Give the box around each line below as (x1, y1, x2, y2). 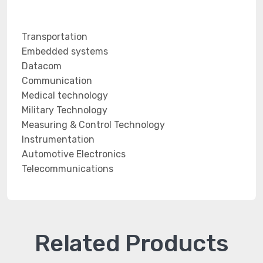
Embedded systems (22, 46, 108, 57)
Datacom (22, 60, 62, 72)
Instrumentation (22, 134, 95, 145)
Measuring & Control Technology (22, 119, 165, 130)
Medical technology (22, 90, 108, 101)
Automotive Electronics (22, 149, 126, 160)
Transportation (22, 31, 87, 42)
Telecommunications (22, 163, 113, 174)
